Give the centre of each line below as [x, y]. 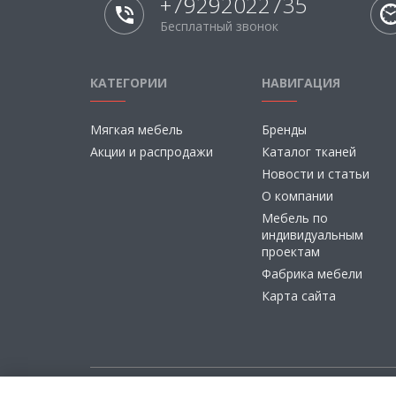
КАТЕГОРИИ [129, 83]
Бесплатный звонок [219, 26]
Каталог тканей [308, 152]
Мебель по [294, 218]
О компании [297, 196]
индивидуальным [312, 235]
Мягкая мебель [137, 129]
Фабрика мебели [312, 274]
